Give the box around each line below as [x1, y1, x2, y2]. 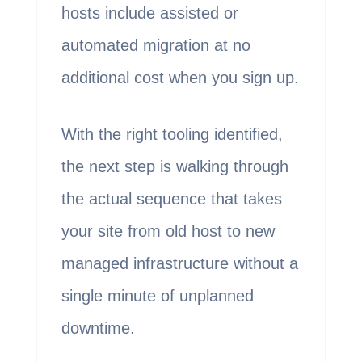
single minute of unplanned [61, 287, 254, 305]
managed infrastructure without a [61, 255, 298, 273]
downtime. [61, 319, 135, 338]
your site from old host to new [61, 222, 275, 241]
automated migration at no [61, 36, 250, 55]
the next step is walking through [61, 158, 288, 176]
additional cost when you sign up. [61, 69, 299, 87]
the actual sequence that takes [61, 190, 282, 208]
